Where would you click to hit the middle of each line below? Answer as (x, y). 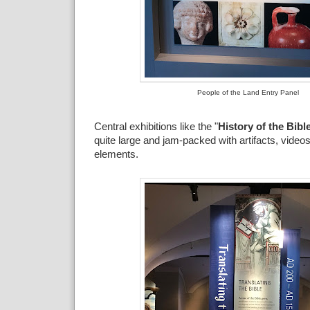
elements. (116, 155)
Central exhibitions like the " (156, 127)
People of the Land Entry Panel (248, 92)
